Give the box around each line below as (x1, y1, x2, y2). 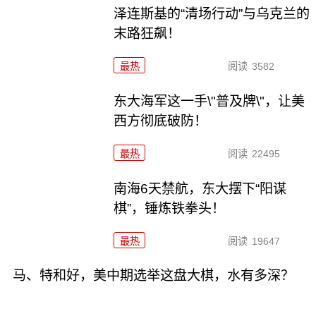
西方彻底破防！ (114, 113, 208, 128)
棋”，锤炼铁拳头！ (114, 200, 226, 216)
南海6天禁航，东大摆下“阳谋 (114, 181, 287, 196)
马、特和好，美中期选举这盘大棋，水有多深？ (12, 268, 294, 284)
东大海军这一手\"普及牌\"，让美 (114, 93, 305, 109)
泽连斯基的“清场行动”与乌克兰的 (114, 6, 310, 21)
